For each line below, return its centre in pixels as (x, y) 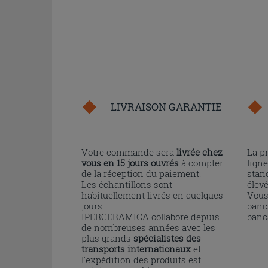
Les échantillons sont (127, 184)
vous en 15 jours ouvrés (130, 163)
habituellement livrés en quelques (152, 195)
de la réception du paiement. (141, 173)
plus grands (107, 238)
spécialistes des (167, 238)
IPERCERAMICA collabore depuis (150, 217)
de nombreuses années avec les (148, 227)
